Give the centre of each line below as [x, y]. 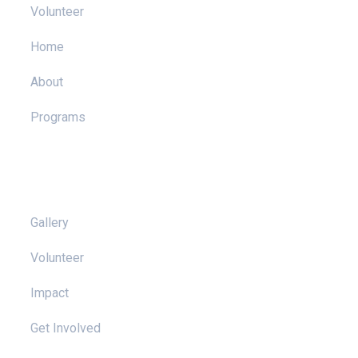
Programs [58, 117]
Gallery [50, 223]
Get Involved [66, 328]
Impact [50, 293]
